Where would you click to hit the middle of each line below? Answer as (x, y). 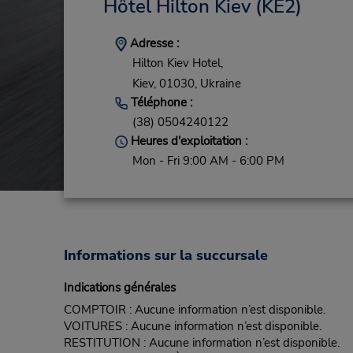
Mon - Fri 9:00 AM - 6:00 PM (208, 161)
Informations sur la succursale (165, 256)
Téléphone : (160, 102)
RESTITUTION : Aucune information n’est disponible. (201, 343)
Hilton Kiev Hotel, (177, 63)
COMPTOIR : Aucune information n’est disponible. (194, 310)
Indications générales (119, 288)
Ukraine (220, 83)
